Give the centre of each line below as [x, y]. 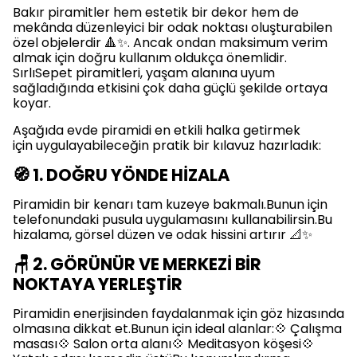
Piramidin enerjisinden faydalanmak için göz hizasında [178, 313]
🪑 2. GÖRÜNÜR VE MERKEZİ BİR [137, 264]
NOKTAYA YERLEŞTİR [98, 284]
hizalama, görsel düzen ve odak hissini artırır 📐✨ [163, 234]
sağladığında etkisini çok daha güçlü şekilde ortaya [170, 88]
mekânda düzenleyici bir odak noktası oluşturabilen [173, 27]
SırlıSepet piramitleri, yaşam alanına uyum [144, 73]
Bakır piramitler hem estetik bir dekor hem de [156, 12]
